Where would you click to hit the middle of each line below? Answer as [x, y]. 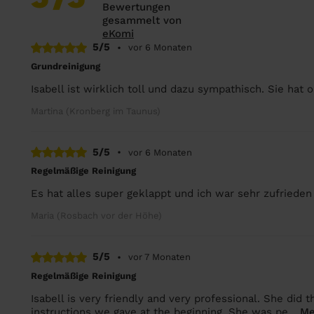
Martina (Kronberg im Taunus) [96, 111]
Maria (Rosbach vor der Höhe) [96, 216]
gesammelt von [142, 20]
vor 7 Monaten [159, 257]
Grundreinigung [66, 66]
